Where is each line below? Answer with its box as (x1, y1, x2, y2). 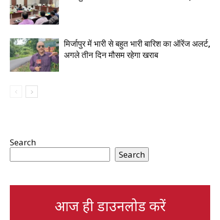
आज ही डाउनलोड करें (54, 196, 166, 215)
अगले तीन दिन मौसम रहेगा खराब (64, 50, 158, 60)
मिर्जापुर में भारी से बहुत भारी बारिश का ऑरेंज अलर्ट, (64, 38, 210, 49)
